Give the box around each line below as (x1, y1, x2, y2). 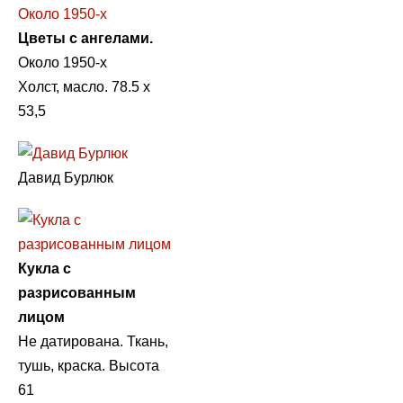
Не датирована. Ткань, (18, 333, 168, 349)
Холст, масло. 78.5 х (18, 78, 150, 94)
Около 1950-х (18, 54, 107, 70)
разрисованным (18, 284, 136, 300)
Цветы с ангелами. (18, 30, 153, 46)
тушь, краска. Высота (18, 357, 159, 373)
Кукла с (18, 260, 71, 276)
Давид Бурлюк (18, 169, 113, 185)
